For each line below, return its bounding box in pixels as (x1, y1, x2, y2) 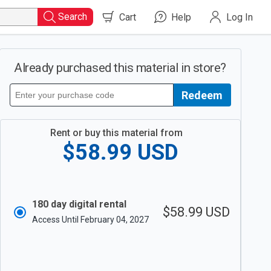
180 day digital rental (31, 198, 126, 211)
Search (58, 11, 87, 22)
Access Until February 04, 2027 (31, 214, 149, 224)
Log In (226, 11, 253, 23)
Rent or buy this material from (50, 127, 183, 139)
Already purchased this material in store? (14, 60, 226, 75)
